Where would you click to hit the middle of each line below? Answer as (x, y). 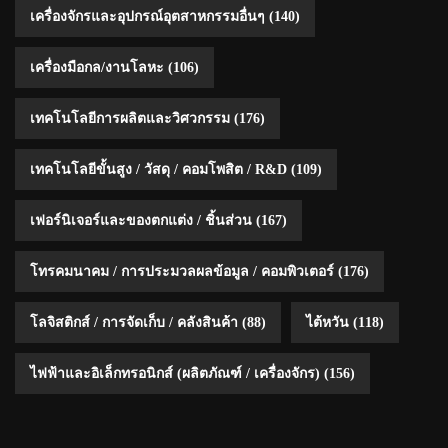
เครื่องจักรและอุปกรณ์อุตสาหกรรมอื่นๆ (147, 16)
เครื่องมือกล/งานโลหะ (97, 67)
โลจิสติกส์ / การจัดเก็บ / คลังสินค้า (134, 322)
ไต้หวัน (327, 322)
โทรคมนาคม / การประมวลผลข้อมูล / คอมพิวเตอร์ (182, 271)
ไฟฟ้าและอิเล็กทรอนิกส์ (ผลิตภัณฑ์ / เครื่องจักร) (175, 373)
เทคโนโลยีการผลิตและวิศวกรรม (130, 118)
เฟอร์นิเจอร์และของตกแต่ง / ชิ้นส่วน (141, 220)
